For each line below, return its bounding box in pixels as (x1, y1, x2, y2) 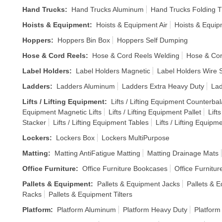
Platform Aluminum (57, 206, 116, 214)
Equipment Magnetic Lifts (22, 108, 102, 116)
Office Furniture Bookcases (82, 165, 167, 172)
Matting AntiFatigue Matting (55, 149, 140, 157)
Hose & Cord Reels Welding (92, 52, 179, 59)
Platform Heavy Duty (123, 206, 187, 214)
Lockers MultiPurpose (102, 134, 169, 142)
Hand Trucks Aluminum (71, 5, 144, 13)
